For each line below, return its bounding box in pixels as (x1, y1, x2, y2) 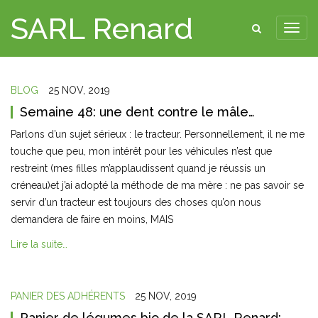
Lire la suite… (11, 238, 67, 251)
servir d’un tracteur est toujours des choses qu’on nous (11, 197, 261, 208)
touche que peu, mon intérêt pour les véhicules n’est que (11, 146, 272, 157)
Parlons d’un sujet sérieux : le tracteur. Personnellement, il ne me (11, 128, 305, 140)
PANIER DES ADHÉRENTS (11, 290, 125, 302)
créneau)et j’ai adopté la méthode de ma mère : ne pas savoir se (11, 180, 304, 191)
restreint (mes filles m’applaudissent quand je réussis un (11, 163, 265, 174)
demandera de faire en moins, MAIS (11, 214, 176, 225)
